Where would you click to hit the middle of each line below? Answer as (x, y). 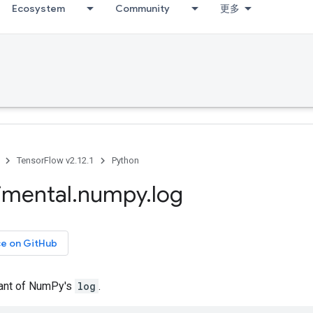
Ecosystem (38, 8)
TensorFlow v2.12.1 (55, 160)
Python (125, 160)
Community (143, 8)
